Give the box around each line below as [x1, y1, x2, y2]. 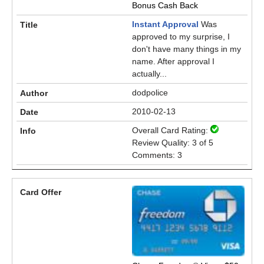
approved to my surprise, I [132, 32, 230, 41]
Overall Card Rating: [132, 126, 210, 135]
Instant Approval [132, 19, 199, 29]
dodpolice [132, 88, 168, 97]
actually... [132, 69, 167, 78]
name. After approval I [132, 57, 214, 66]
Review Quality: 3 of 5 [132, 138, 213, 147]
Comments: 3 [132, 150, 182, 160]
